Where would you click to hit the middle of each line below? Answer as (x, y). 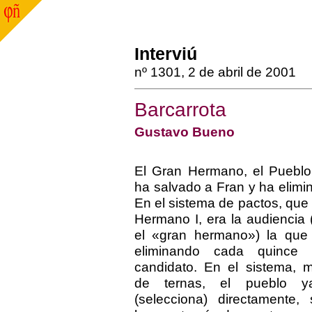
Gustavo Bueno (185, 132)
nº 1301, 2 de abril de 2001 (215, 72)
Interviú (166, 54)
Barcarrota (180, 110)
